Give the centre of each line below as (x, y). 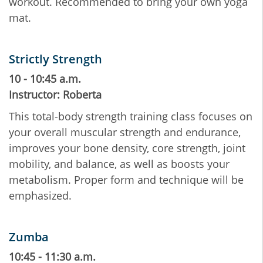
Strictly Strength (55, 59)
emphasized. (40, 196)
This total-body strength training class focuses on (131, 117)
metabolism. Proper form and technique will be (126, 180)
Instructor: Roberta (55, 95)
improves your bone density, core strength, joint (127, 148)
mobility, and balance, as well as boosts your (119, 164)
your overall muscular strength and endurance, (125, 132)
